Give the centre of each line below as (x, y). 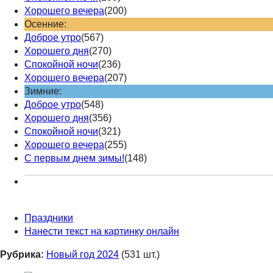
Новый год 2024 (83, 254)
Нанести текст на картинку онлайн (102, 231)
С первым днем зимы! (74, 158)
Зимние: (43, 91)
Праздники (49, 218)
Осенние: (45, 24)
